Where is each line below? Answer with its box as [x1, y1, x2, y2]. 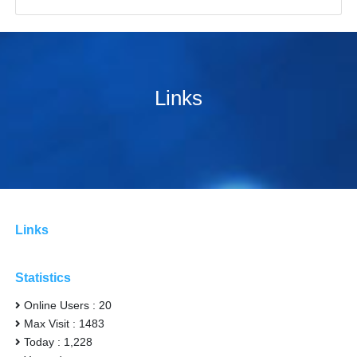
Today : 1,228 [24, 335, 93, 349]
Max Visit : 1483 [24, 317, 105, 331]
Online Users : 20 [24, 299, 112, 312]
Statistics [15, 271, 72, 285]
